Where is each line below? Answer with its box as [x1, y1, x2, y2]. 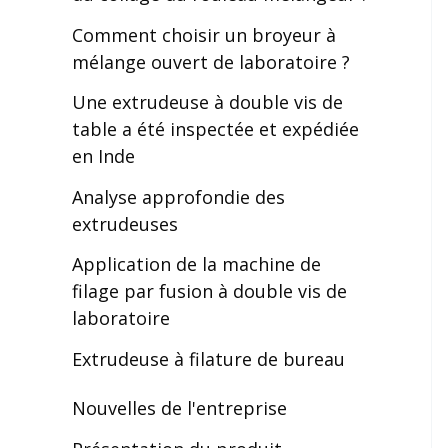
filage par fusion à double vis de [72, 279, 347, 303]
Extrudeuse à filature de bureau [72, 346, 345, 371]
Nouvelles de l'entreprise [72, 396, 287, 420]
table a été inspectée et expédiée [72, 117, 359, 141]
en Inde [72, 144, 135, 168]
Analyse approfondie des [72, 184, 285, 209]
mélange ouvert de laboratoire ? [72, 49, 350, 74]
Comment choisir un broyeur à [72, 22, 336, 47]
